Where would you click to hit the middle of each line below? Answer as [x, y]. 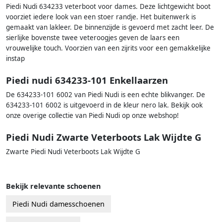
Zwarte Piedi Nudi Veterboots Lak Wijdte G [73, 152]
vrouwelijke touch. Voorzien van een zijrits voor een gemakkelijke [108, 48]
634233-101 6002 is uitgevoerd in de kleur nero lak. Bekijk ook [104, 105]
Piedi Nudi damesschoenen [58, 204]
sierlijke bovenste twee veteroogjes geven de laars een [93, 37]
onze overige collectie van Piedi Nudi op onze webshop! [92, 116]
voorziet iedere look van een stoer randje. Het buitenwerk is [101, 17]
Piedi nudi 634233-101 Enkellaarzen [87, 80]
